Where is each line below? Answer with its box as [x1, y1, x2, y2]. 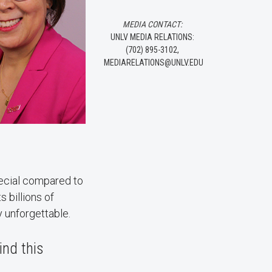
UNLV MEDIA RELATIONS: [110, 32, 194, 42]
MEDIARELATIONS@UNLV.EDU [104, 58, 203, 67]
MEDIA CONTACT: [123, 19, 182, 29]
